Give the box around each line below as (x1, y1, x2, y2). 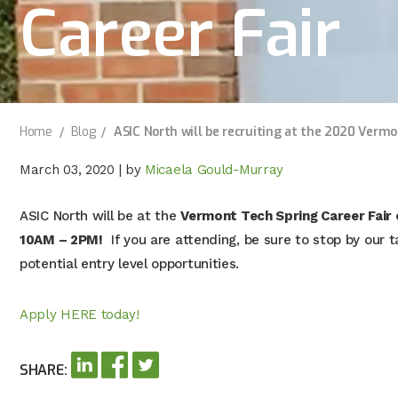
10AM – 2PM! (20, 232, 103, 248)
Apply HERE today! (20, 306, 139, 322)
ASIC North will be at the (20, 208, 181, 224)
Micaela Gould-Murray (145, 162, 284, 178)
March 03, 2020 (20, 162, 115, 178)
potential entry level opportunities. (20, 256, 240, 272)
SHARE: (20, 361, 68, 379)
